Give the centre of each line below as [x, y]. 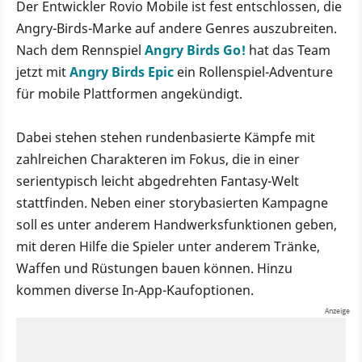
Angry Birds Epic [122, 72]
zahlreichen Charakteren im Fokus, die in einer [158, 160]
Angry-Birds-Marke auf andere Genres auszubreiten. [177, 29]
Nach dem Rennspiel [80, 51]
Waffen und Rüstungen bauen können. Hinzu [154, 269]
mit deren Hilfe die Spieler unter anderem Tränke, [168, 247]
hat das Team [288, 51]
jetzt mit [43, 72]
